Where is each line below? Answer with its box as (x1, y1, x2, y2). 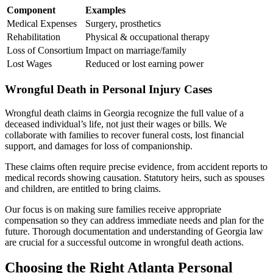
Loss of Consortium (7, 45, 83, 56)
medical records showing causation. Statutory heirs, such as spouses (5, 172, 264, 183)
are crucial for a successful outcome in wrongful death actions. (5, 236, 244, 247)
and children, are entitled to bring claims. (5, 183, 161, 194)
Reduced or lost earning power (85, 58, 204, 69)
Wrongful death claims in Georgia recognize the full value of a (5, 107, 244, 118)
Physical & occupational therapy (85, 32, 210, 43)
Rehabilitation (7, 32, 60, 43)
